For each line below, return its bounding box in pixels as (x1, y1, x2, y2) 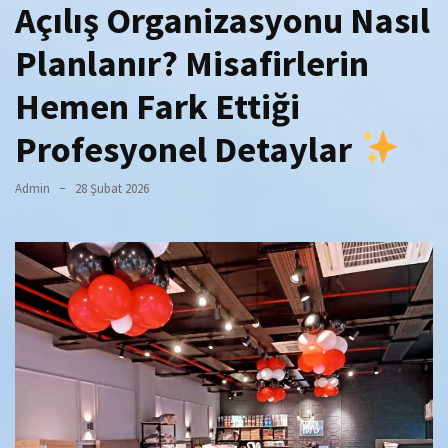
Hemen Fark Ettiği (15, 83, 300, 129)
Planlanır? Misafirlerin (15, 40, 369, 86)
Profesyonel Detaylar (15, 126, 359, 172)
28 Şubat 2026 (75, 179, 149, 197)
